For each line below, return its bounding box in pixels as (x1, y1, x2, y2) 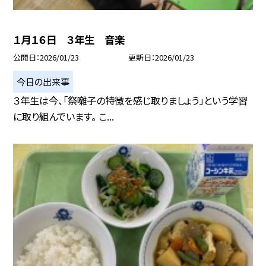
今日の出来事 (17, 74, 70, 88)
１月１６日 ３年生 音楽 (13, 31, 125, 47)
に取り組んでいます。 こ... (13, 109, 115, 123)
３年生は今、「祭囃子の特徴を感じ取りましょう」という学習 (13, 93, 248, 107)
